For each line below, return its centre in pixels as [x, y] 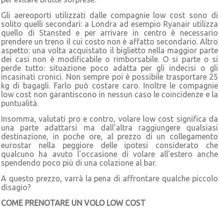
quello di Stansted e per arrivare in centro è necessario [109, 33]
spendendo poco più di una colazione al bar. [79, 163]
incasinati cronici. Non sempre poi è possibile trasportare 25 [109, 77]
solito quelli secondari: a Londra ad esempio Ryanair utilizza [109, 24]
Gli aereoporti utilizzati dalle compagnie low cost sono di [109, 15]
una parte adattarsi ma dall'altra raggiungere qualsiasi [109, 127]
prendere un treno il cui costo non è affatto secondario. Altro [109, 41]
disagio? [16, 187]
